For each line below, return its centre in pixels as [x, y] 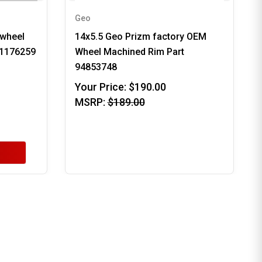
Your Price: [100, 87]
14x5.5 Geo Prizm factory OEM [140, 37]
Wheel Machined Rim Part [129, 52]
